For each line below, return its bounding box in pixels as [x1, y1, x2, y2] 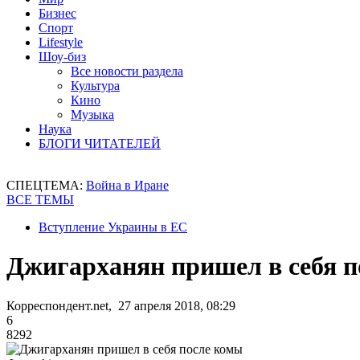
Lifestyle [39, 35, 83, 49]
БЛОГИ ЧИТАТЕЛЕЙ [39, 137, 161, 150]
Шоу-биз [39, 50, 86, 63]
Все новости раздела [71, 64, 183, 78]
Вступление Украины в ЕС [39, 220, 187, 234]
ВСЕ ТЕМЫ [6, 193, 74, 207]
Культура [71, 79, 120, 92]
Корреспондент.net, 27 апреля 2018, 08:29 [6, 298, 235, 313]
